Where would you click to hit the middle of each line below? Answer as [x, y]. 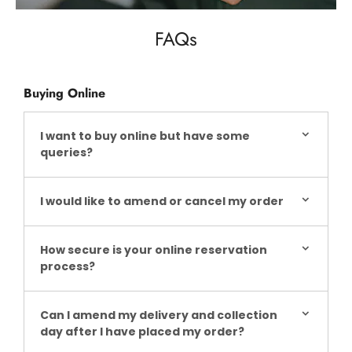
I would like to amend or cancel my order [162, 202]
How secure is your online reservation [154, 250]
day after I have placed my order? [142, 332]
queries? [66, 153]
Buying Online [64, 93]
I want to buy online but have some [145, 136]
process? [68, 267]
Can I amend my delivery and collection [159, 315]
